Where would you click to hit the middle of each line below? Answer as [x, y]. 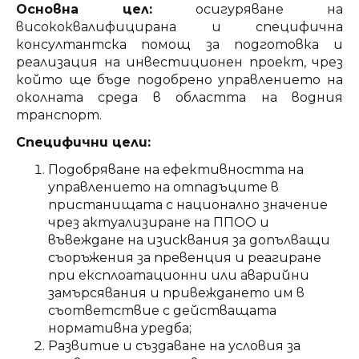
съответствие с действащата [162, 310]
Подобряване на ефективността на [176, 169]
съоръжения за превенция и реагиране [185, 257]
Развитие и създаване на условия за [174, 345]
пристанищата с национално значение [188, 204]
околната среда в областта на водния [179, 97]
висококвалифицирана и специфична [179, 26]
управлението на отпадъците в [163, 187]
